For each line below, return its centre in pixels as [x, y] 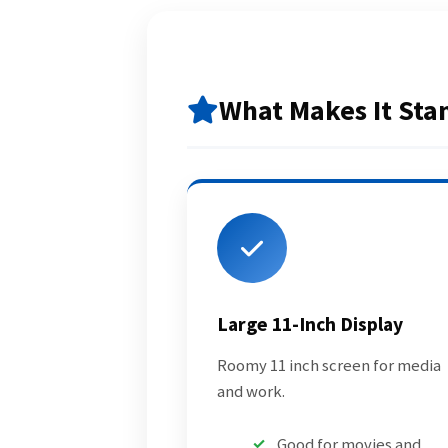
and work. [250, 392]
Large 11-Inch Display [309, 323]
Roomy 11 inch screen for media [328, 366]
